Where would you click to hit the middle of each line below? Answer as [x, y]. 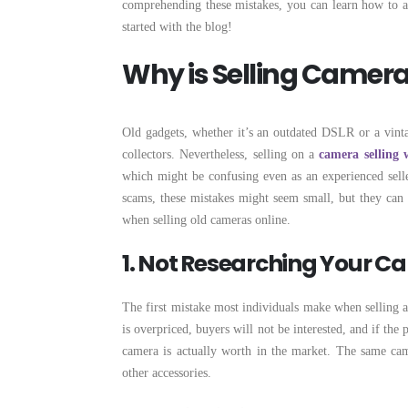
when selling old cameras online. [206, 220]
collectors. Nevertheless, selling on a [221, 154]
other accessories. [167, 373]
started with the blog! [177, 27]
